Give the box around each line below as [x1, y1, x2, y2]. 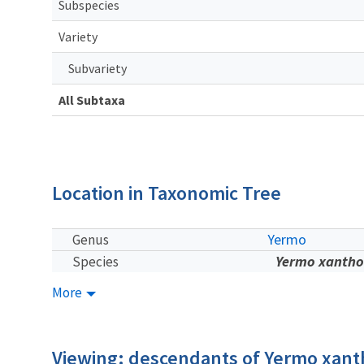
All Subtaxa [58, 91, 125, 108]
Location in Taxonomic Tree [52, 180, 281, 206]
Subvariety [68, 59, 127, 76]
